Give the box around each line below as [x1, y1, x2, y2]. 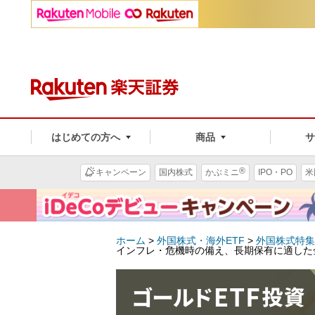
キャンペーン [96, 167, 146, 178]
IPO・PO [258, 167, 292, 178]
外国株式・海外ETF [157, 234, 245, 246]
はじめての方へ [51, 131, 120, 143]
